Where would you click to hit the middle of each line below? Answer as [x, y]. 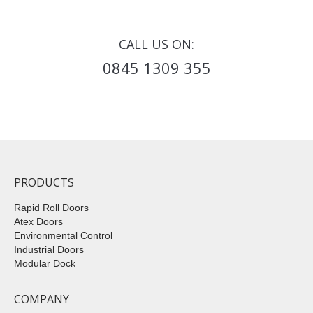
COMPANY [42, 299]
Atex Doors [38, 222]
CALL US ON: [156, 44]
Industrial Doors [49, 250]
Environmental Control [63, 236]
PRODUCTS [44, 183]
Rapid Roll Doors [51, 208]
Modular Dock [45, 264]
